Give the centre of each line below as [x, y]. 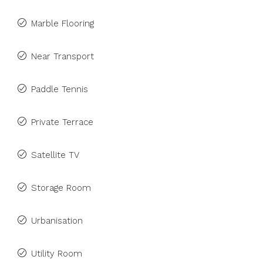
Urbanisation [57, 221]
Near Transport [63, 56]
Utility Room [57, 254]
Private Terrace [62, 122]
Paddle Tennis [60, 89]
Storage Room [61, 188]
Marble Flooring [63, 23]
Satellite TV [55, 155]
